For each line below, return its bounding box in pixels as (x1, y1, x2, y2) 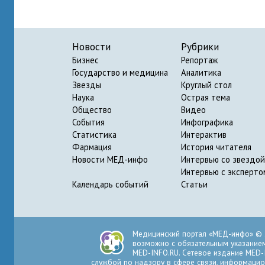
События (72, 117, 105, 128)
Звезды (72, 79, 101, 91)
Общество (72, 104, 112, 116)
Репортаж (181, 54, 218, 66)
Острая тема (181, 92, 230, 104)
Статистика (72, 129, 117, 141)
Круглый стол (181, 79, 232, 91)
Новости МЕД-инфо (72, 154, 148, 166)
